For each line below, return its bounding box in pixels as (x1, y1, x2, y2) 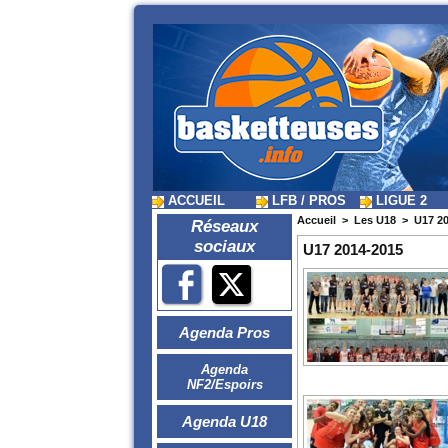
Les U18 (354, 214, 396, 227)
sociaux (194, 237, 255, 257)
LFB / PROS (268, 193, 346, 209)
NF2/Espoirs (186, 377, 263, 393)
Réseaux (191, 217, 258, 237)
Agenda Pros (179, 324, 270, 342)
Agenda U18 (182, 413, 267, 431)
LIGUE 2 (372, 193, 427, 209)
